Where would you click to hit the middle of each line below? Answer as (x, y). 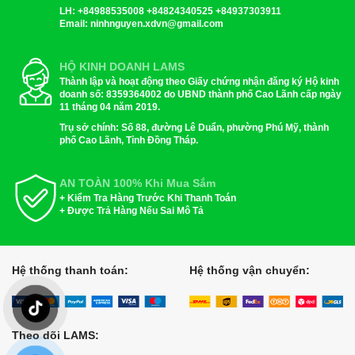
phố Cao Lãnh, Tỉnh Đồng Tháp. (129, 140)
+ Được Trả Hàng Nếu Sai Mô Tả (132, 210)
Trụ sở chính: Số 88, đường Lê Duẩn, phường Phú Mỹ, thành (194, 127)
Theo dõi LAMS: (55, 335)
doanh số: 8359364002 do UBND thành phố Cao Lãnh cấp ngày (200, 94)
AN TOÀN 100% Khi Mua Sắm (137, 183)
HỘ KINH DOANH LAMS (122, 66)
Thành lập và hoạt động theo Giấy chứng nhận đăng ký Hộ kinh (199, 81)
